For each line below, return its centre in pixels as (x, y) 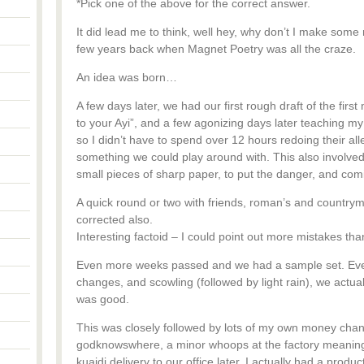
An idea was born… (127, 77)
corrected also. (115, 219)
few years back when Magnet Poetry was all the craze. (216, 49)
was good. (103, 299)
